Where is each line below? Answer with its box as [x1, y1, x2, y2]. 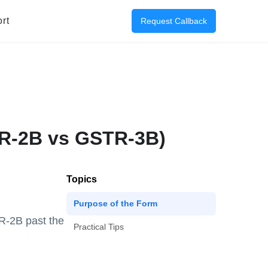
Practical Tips [74, 222, 124, 232]
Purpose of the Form [74, 199, 157, 208]
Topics [66, 174, 97, 184]
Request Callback [141, 16, 207, 26]
